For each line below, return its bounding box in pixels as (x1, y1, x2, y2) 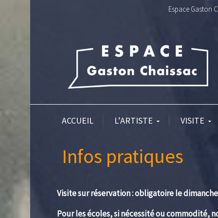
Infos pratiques (62, 144, 183, 168)
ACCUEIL (62, 115, 93, 126)
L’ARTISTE (114, 115, 153, 126)
